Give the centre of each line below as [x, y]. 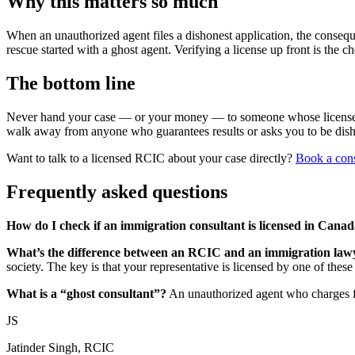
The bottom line [71, 83]
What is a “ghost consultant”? [86, 293]
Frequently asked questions [117, 191]
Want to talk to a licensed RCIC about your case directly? [151, 158]
